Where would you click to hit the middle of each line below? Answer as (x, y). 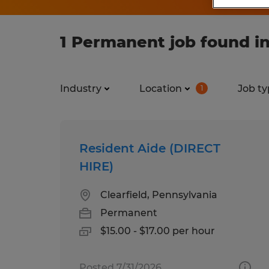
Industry (81, 88)
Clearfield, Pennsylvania (159, 195)
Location (161, 88)
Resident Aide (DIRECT (150, 148)
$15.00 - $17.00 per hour (158, 231)
